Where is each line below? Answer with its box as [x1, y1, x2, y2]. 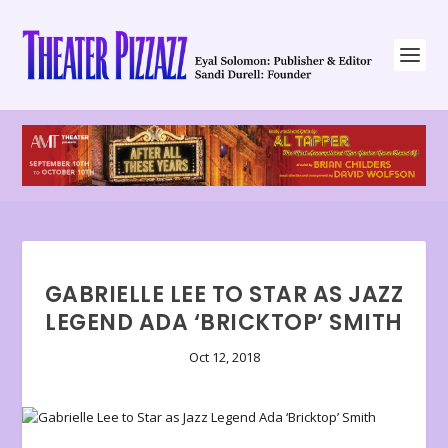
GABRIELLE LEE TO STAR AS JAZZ [44, 279, 404, 311]
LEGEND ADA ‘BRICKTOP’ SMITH [45, 307, 403, 339]
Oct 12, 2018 [188, 348, 260, 367]
